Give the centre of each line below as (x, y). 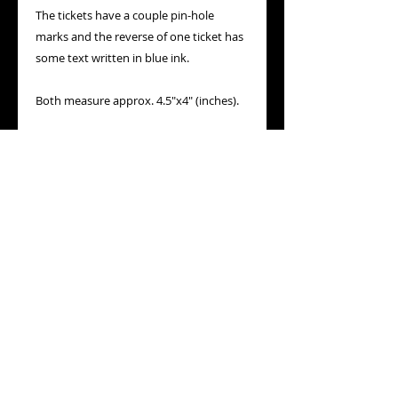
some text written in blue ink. (112, 58)
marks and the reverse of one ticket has (139, 36)
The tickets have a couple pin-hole (125, 15)
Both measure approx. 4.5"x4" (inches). (137, 100)
